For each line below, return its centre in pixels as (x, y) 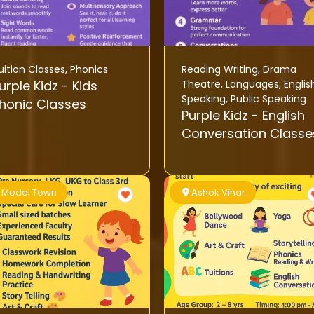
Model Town (29, 193)
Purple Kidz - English (216, 116)
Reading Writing (219, 70)
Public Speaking (268, 99)
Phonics (89, 70)
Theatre (201, 84)
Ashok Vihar (219, 193)
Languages (252, 84)
